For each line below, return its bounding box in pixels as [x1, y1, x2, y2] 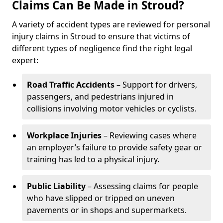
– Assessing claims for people [86, 181, 198, 192]
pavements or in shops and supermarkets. [27, 205, 187, 216]
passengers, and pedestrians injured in [27, 91, 174, 102]
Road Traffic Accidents [27, 79, 114, 90]
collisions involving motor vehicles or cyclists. [27, 103, 197, 114]
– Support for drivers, [114, 79, 197, 90]
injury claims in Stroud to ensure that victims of [12, 31, 190, 42]
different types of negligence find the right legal [12, 43, 192, 54]
